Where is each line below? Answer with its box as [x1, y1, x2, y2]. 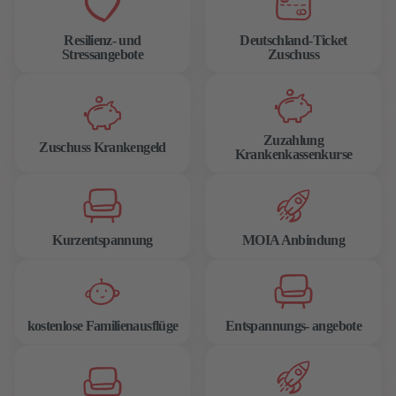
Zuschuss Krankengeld [39, 140, 166, 155]
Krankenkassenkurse [234, 147, 353, 162]
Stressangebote [61, 47, 144, 62]
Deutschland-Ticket [240, 33, 347, 48]
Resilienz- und [64, 33, 141, 48]
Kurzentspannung [52, 232, 153, 247]
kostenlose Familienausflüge [27, 318, 179, 333]
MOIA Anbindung [241, 232, 346, 247]
